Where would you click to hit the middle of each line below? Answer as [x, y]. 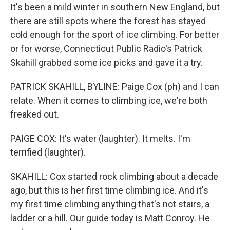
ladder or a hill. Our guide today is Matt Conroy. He [110, 218]
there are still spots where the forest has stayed [108, 21]
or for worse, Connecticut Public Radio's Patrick [106, 49]
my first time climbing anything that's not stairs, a [110, 204]
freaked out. [35, 114]
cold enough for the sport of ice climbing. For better [115, 35]
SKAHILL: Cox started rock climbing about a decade [114, 176]
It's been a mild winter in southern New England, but [115, 7]
